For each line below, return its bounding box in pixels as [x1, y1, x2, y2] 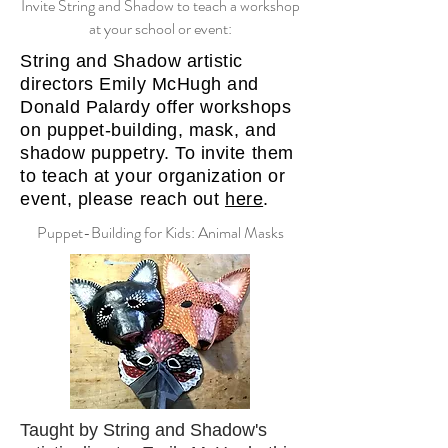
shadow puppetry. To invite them [20, 143, 294, 163]
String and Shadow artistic [20, 51, 244, 71]
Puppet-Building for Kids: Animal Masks [36, 221, 284, 244]
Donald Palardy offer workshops [20, 97, 292, 117]
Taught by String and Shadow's [20, 420, 267, 440]
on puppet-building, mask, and [20, 120, 277, 140]
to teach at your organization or [20, 166, 286, 186]
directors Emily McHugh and [20, 74, 260, 94]
